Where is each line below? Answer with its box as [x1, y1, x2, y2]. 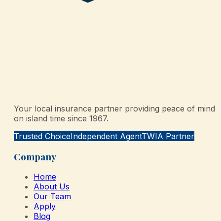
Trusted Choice [14, 131, 71, 141]
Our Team [34, 191, 71, 202]
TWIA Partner [142, 131, 194, 141]
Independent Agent [71, 131, 142, 141]
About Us [34, 182, 70, 192]
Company [14, 150, 56, 163]
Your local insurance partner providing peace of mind [14, 103, 215, 113]
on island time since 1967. [14, 113, 109, 123]
